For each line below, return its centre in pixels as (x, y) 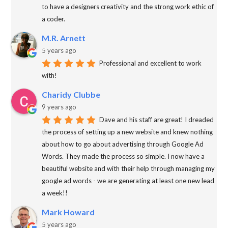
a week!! (55, 193)
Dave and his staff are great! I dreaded (156, 120)
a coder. (54, 19)
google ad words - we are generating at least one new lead (128, 181)
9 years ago (59, 107)
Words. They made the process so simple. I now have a (123, 156)
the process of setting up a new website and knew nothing (127, 132)
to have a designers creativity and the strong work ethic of (128, 7)
